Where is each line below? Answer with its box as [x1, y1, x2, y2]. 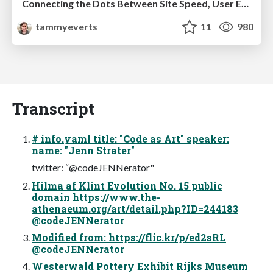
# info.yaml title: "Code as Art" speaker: [32, 132, 229, 145]
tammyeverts [34, 20, 98, 32]
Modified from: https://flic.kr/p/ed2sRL [32, 230, 226, 244]
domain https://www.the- [32, 190, 160, 204]
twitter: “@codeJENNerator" [32, 161, 154, 173]
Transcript [12, 97, 94, 119]
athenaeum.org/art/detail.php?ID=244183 [32, 202, 238, 215]
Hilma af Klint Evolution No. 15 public [32, 179, 222, 192]
